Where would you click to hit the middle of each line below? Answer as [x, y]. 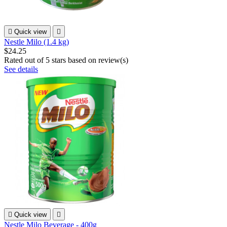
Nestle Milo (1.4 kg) [36, 42]
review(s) [113, 60]
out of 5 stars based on [62, 60]
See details [21, 69]
